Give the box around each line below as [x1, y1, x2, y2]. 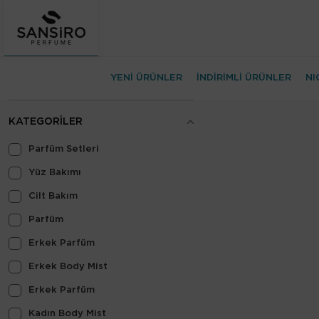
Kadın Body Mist [28, 310, 106, 318]
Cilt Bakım [28, 192, 78, 200]
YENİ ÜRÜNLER [110, 74, 182, 82]
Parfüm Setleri [28, 145, 99, 153]
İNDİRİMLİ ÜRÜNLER [197, 74, 291, 82]
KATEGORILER [9, 117, 83, 126]
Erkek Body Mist [28, 263, 108, 271]
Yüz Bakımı [28, 169, 81, 177]
